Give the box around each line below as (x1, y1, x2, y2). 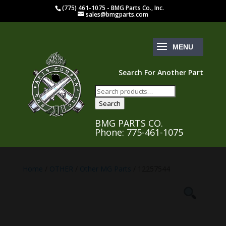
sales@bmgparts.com (85, 10, 148, 19)
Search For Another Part (119, 68, 204, 77)
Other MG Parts (79, 164, 131, 174)
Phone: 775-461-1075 (94, 126, 183, 138)
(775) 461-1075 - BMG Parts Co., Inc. (62, 4, 164, 12)
